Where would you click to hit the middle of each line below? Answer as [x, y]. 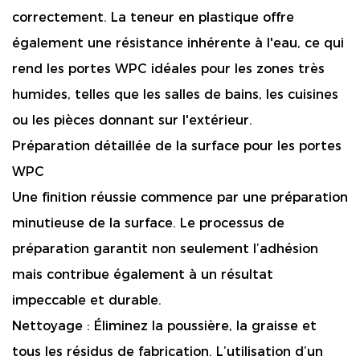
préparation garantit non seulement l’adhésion [165, 249]
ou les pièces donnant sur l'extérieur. [132, 120]
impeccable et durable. [87, 300]
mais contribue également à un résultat [143, 274]
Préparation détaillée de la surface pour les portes [177, 146]
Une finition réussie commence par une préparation [180, 197]
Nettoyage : [53, 326]
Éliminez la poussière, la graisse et [205, 326]
